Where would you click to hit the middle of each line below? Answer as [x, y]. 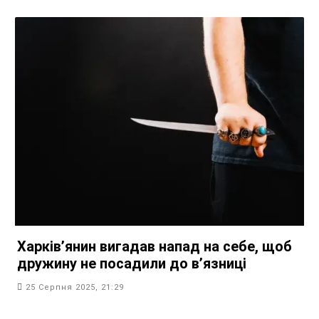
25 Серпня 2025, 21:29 [75, 287]
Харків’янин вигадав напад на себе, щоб [155, 246]
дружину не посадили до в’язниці [132, 263]
